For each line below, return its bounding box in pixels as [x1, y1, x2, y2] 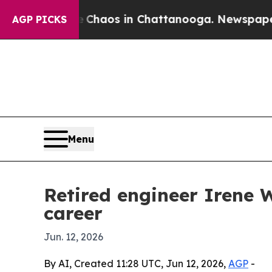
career [44, 201, 103, 225]
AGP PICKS [12, 13, 67, 25]
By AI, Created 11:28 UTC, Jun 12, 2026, [44, 257, 228, 270]
